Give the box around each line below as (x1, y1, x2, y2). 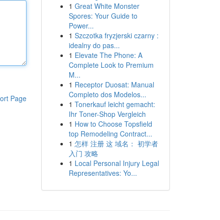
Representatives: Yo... (68, 168, 137, 178)
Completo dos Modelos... (68, 89, 146, 99)
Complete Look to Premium (68, 60, 154, 70)
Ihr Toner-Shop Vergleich (68, 109, 146, 119)
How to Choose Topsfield (74, 119, 152, 129)
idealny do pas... (68, 40, 120, 50)
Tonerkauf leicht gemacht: (74, 99, 155, 109)
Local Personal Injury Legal (74, 158, 159, 168)
